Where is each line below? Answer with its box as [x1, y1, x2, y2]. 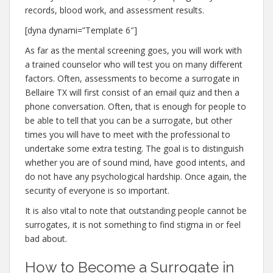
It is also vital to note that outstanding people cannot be [25, 205, 247, 216]
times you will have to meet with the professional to [25, 129, 230, 140]
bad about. [25, 233, 67, 244]
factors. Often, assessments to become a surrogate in [25, 73, 239, 84]
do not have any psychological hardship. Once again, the [25, 171, 247, 182]
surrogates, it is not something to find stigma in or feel [25, 219, 241, 230]
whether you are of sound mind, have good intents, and [25, 157, 245, 168]
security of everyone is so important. [25, 185, 169, 196]
